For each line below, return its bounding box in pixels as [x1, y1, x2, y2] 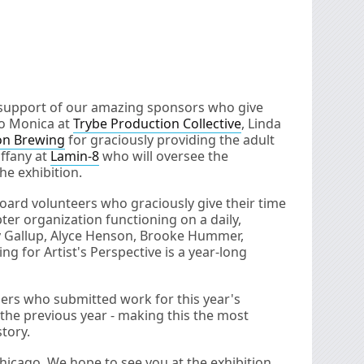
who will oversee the [99, 146, 228, 165]
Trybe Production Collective [73, 114, 241, 132]
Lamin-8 [50, 146, 99, 165]
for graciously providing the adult [65, 130, 275, 149]
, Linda [241, 114, 281, 132]
